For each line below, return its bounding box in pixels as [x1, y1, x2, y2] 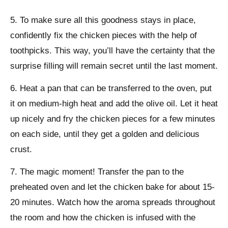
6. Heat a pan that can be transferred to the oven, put [10, 83, 212, 94]
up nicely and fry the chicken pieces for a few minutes [10, 114, 215, 124]
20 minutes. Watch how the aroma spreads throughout [10, 197, 215, 208]
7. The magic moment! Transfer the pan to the [10, 167, 184, 177]
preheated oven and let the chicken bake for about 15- [10, 182, 215, 192]
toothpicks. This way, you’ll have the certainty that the [10, 45, 215, 55]
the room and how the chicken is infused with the [10, 213, 195, 223]
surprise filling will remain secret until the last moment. [10, 61, 218, 71]
